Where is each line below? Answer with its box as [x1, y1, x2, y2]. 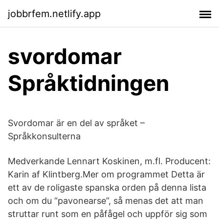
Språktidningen [8, 70, 169, 96]
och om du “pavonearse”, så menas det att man [8, 196, 203, 206]
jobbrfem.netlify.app [8, 7, 101, 20]
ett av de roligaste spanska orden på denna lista [8, 182, 206, 193]
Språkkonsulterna [8, 131, 81, 141]
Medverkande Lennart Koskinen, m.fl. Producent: [8, 156, 211, 166]
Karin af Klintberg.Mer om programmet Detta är [8, 169, 205, 179]
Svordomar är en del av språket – [8, 118, 145, 128]
